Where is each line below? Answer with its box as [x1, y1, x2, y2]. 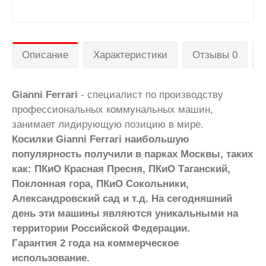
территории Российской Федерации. [12, 222, 190, 234]
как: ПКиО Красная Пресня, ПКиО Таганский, [12, 163, 230, 175]
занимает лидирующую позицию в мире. [12, 118, 204, 130]
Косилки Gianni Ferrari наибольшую [12, 133, 189, 145]
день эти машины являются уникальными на [12, 207, 238, 219]
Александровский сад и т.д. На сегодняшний [12, 192, 232, 204]
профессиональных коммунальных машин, [12, 103, 213, 115]
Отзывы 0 [192, 49, 237, 61]
